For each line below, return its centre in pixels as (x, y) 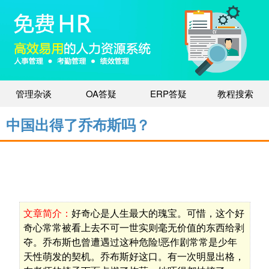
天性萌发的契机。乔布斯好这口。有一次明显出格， (134, 256)
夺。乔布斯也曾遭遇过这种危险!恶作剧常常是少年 (130, 242)
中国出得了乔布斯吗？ (78, 126)
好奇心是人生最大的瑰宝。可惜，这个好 (158, 213)
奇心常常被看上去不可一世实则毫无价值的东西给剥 (134, 228)
